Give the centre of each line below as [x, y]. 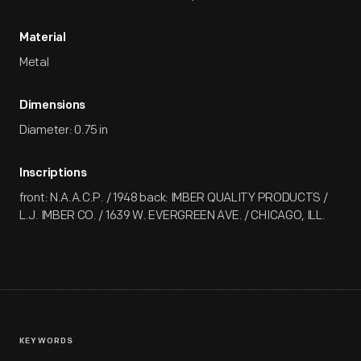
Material [43, 38]
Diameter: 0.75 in [64, 130]
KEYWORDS [47, 341]
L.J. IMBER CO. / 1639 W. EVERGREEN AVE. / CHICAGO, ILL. [172, 216]
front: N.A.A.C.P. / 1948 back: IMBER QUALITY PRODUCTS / [174, 198]
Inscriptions [53, 174]
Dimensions [52, 106]
